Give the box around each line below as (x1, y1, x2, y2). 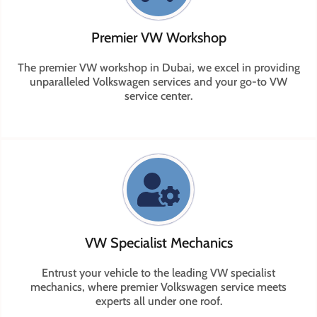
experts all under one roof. (95, 294, 222, 309)
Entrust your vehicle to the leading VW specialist (42, 266, 275, 280)
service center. (125, 89, 192, 103)
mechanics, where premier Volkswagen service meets (30, 280, 287, 294)
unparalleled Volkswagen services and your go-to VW (30, 75, 287, 89)
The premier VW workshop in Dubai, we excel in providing (17, 61, 300, 75)
